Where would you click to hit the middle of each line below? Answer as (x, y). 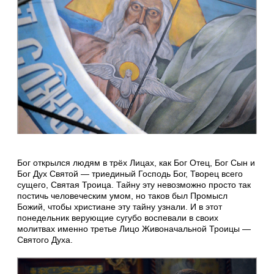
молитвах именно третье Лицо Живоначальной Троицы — (134, 229)
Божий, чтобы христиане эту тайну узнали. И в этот (120, 207)
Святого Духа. (45, 240)
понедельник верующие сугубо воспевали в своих (118, 218)
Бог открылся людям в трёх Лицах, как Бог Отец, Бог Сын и (136, 163)
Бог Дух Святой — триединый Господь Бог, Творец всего (130, 174)
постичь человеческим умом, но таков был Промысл (122, 196)
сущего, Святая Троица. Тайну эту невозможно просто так (134, 185)
